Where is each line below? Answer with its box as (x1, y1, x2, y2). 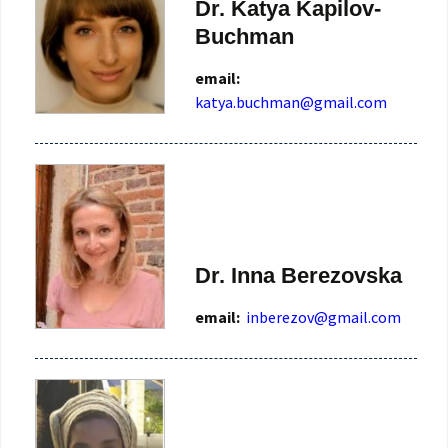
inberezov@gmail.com (246, 307, 401, 328)
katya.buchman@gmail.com (195, 91, 387, 112)
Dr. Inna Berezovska (195, 263, 402, 289)
